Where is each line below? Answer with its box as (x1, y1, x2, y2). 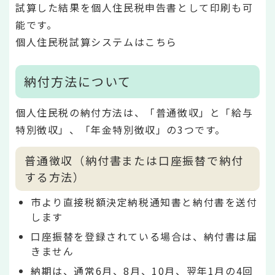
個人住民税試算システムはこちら (15, 34, 177, 49)
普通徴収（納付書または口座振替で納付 (25, 152, 244, 168)
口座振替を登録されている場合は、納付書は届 (31, 229, 258, 244)
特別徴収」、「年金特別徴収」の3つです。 (15, 122, 227, 137)
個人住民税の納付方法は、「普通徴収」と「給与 (15, 105, 254, 120)
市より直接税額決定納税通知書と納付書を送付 (31, 195, 258, 210)
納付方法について (24, 72, 131, 91)
